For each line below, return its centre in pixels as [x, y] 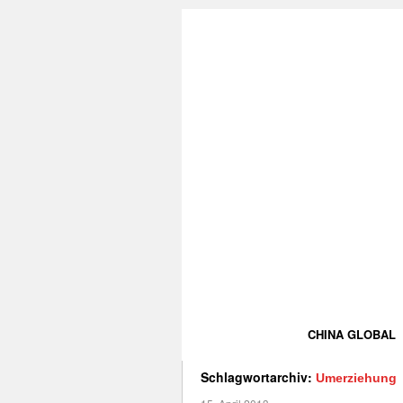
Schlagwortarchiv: [258, 377]
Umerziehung [356, 378]
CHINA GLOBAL [352, 334]
